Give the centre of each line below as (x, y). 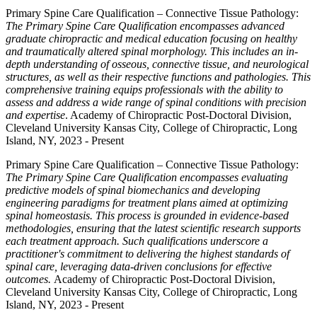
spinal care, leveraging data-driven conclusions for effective (139, 266)
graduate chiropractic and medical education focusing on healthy (151, 39)
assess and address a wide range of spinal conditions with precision (156, 102)
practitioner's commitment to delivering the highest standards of (148, 254)
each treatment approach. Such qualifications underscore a (137, 241)
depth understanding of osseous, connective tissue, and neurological (157, 64)
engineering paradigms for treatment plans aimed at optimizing (147, 203)
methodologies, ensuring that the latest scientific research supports (153, 228)
